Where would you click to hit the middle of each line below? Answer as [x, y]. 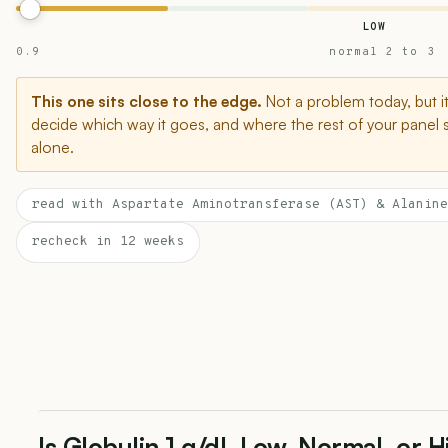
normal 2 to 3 [382, 52]
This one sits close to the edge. [146, 101]
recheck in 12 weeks [108, 242]
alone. [52, 147]
